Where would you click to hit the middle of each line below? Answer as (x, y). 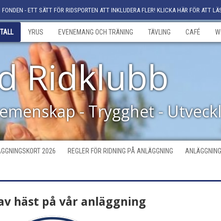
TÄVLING (159, 32)
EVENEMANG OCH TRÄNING (96, 32)
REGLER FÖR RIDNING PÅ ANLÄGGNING (120, 151)
